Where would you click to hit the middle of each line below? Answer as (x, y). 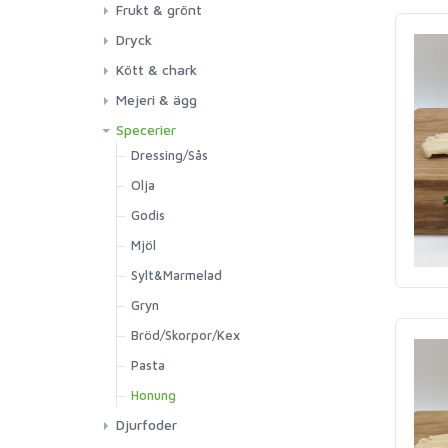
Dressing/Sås (169, 155)
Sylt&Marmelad (176, 275)
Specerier (146, 129)
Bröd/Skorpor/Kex (185, 335)
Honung (153, 395)
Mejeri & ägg (156, 99)
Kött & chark (156, 69)
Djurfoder (146, 424)
